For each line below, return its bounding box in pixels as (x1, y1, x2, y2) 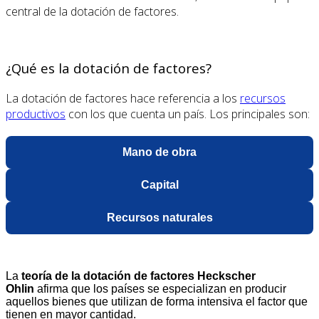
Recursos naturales (106, 211, 213, 224)
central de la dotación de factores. (6, 3, 179, 19)
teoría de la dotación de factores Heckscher (21, 270, 256, 283)
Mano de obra (122, 146, 197, 159)
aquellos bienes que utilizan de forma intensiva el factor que (6, 296, 308, 308)
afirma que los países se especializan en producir (34, 283, 286, 296)
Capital (140, 179, 179, 192)
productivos (6, 106, 66, 122)
